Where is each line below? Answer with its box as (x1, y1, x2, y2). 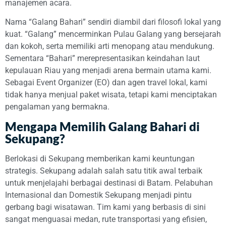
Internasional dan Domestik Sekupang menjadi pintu (5, 190, 192, 200)
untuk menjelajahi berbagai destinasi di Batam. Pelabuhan (5, 178, 213, 188)
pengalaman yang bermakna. (5, 102, 109, 112)
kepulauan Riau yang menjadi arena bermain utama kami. (5, 66, 211, 76)
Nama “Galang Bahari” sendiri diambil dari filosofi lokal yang (5, 17, 221, 27)
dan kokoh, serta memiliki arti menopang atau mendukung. (5, 41, 214, 51)
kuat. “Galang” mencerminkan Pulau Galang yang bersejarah (5, 29, 221, 39)
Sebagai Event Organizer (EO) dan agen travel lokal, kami (5, 78, 207, 88)
